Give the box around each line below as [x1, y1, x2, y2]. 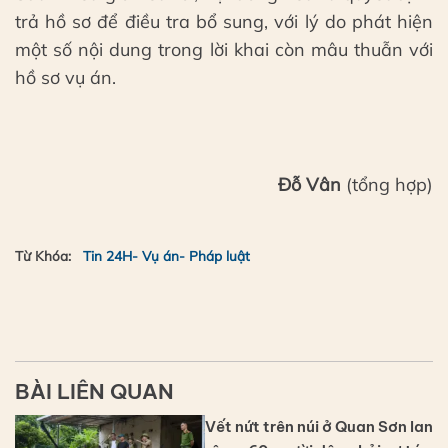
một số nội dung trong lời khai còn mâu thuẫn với [15, 38, 433, 62]
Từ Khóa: [15, 247, 71, 265]
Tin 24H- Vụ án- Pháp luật [83, 247, 250, 265]
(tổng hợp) [341, 173, 433, 197]
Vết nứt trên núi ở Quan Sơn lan [205, 416, 433, 436]
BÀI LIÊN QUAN [15, 378, 174, 405]
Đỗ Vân [278, 173, 341, 197]
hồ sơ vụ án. [15, 66, 116, 90]
